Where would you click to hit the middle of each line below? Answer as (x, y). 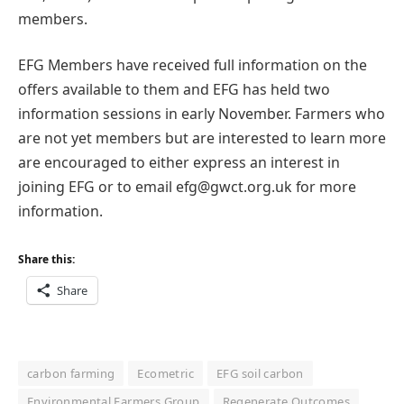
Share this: (46, 259)
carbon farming (71, 373)
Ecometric (165, 373)
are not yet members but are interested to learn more (202, 138)
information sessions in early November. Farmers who (202, 114)
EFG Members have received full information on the (193, 65)
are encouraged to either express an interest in (179, 163)
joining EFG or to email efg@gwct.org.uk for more (187, 187)
